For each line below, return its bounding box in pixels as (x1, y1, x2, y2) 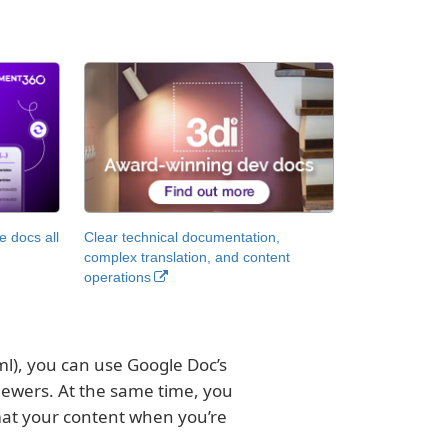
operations (83, 268, 151, 285)
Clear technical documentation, (83, 228, 280, 245)
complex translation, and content (83, 248, 290, 265)
